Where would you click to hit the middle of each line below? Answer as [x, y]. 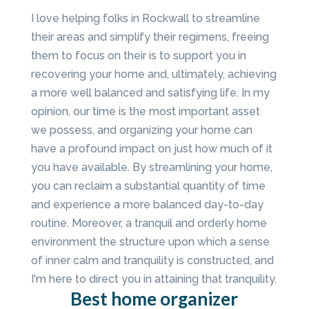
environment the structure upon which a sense [150, 242]
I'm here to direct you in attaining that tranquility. [153, 279]
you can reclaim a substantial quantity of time [148, 186]
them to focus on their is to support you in [138, 56]
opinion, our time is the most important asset [145, 112]
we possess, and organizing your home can [141, 130]
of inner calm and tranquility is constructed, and [152, 261]
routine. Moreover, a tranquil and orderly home [149, 223]
